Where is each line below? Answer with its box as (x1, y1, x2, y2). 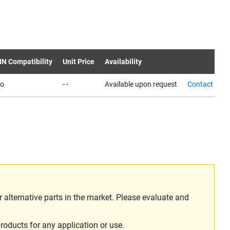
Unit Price (63, 57, 94, 66)
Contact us (187, 80, 222, 88)
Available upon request (105, 80, 177, 88)
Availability (105, 57, 142, 66)
